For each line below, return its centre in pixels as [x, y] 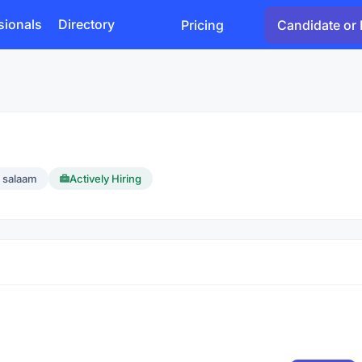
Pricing [202, 25]
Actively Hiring [105, 179]
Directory [86, 24]
